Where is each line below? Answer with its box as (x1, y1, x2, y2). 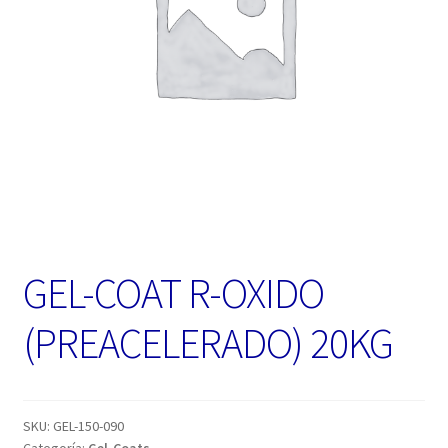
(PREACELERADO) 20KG (22, 317, 393, 370)
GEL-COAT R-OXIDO (22, 267, 324, 320)
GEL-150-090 (52, 417, 124, 436)
